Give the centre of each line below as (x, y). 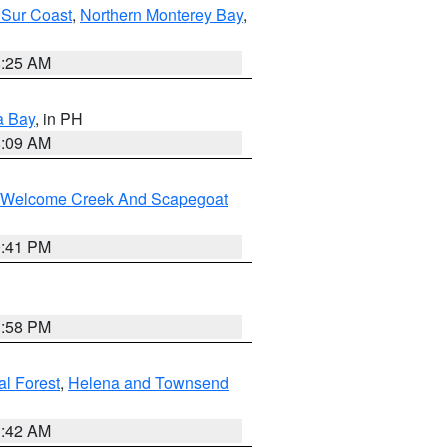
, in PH (59, 118)
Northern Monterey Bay (161, 14)
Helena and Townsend (148, 382)
